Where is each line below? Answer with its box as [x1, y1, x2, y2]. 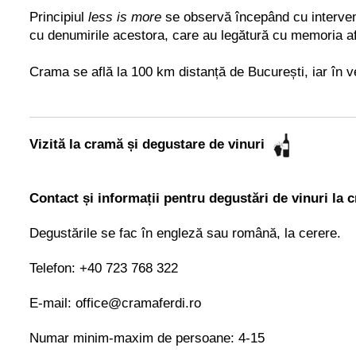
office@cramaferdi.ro [75, 295, 201, 311]
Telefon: [29, 260, 75, 276]
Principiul [29, 9, 88, 25]
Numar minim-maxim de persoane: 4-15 [29, 330, 265, 346]
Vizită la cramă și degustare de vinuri [29, 137, 265, 153]
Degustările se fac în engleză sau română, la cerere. [29, 225, 341, 241]
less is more [88, 9, 161, 25]
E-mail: [29, 295, 75, 311]
